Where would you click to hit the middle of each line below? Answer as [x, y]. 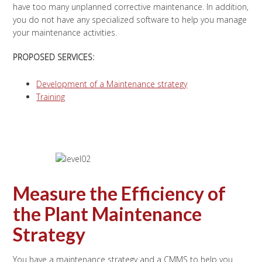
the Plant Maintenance [108, 214]
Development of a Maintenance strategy [112, 84]
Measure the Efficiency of [120, 193]
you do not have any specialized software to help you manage [130, 20]
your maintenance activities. [65, 32]
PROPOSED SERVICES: [54, 57]
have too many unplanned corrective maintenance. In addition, [131, 7]
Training [51, 97]
